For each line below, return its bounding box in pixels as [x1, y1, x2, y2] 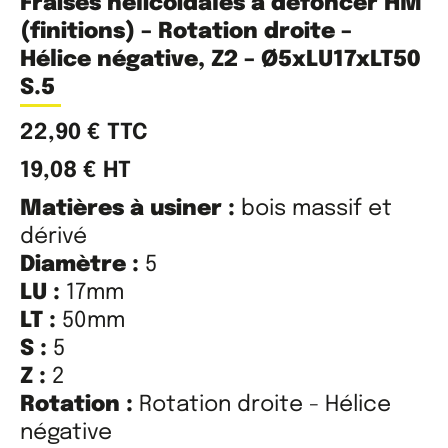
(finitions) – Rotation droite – [20, 20, 352, 43]
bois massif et [241, 197, 392, 220]
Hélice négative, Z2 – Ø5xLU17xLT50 [20, 48, 421, 71]
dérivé [20, 225, 87, 248]
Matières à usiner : [20, 197, 241, 220]
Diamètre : [20, 253, 145, 276]
